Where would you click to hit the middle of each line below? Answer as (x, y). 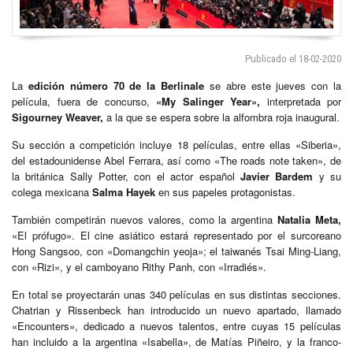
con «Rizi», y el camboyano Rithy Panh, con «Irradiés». (139, 266)
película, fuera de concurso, (84, 101)
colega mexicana (52, 191)
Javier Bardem (277, 176)
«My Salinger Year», (208, 101)
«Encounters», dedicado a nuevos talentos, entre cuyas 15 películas (176, 325)
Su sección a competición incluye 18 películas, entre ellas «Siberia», (176, 144)
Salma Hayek (124, 191)
